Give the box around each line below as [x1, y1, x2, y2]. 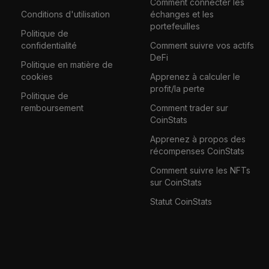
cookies [20, 71, 53, 82]
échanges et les [150, 8, 214, 19]
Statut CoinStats [150, 196, 212, 207]
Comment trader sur [150, 102, 228, 113]
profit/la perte [150, 83, 205, 94]
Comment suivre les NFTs [150, 165, 250, 175]
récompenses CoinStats [150, 145, 244, 156]
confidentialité [20, 40, 77, 50]
